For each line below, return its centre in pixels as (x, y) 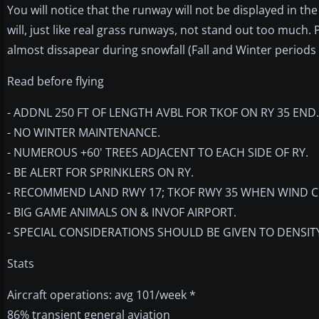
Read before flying (56, 81)
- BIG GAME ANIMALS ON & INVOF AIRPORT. (122, 212)
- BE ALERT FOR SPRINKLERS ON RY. (100, 172)
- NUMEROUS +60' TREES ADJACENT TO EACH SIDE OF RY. (158, 152)
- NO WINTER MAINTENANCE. (84, 132)
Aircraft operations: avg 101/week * (101, 294)
